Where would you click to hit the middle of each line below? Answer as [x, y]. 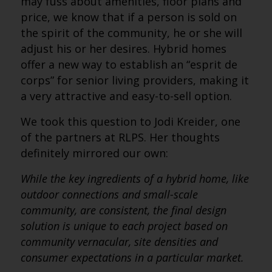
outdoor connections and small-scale [109, 194]
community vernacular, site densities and [119, 242]
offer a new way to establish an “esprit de [129, 64]
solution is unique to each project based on [124, 226]
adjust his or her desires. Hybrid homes [123, 49]
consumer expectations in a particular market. [132, 257]
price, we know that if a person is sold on [128, 17]
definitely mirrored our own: [94, 153]
